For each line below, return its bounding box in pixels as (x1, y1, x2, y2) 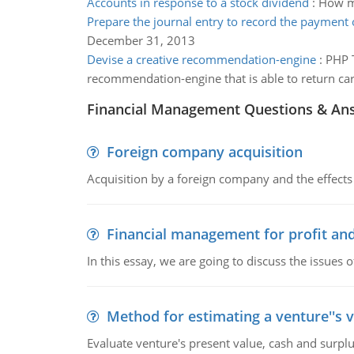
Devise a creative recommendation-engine (86, 51, 316, 67)
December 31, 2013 (86, 32, 195, 48)
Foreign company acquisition (106, 142, 303, 161)
